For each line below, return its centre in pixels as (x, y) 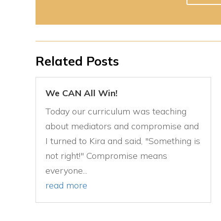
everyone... (66, 171)
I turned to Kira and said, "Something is (123, 141)
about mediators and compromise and (122, 126)
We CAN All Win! (81, 93)
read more (66, 185)
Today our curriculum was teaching (116, 111)
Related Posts (77, 61)
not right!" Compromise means (106, 156)
